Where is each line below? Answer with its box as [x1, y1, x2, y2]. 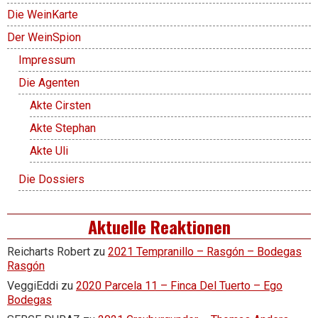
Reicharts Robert [7, 245, 90, 259]
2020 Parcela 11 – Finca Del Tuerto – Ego [76, 279, 283, 293]
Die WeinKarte [7, 8, 78, 22]
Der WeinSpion [7, 31, 81, 45]
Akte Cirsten [30, 99, 91, 113]
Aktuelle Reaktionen [87, 214, 231, 240]
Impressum [18, 53, 75, 67]
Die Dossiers [18, 172, 84, 187]
